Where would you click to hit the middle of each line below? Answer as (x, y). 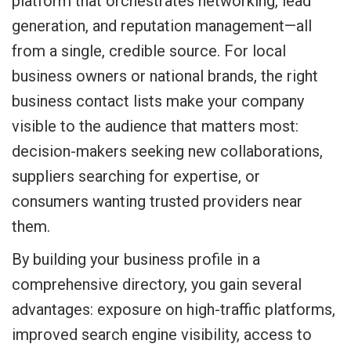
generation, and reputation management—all (162, 26)
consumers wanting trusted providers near (157, 201)
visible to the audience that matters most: (155, 126)
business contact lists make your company (158, 101)
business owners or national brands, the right (165, 76)
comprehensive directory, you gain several (157, 284)
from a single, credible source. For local (149, 51)
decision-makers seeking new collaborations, (167, 151)
